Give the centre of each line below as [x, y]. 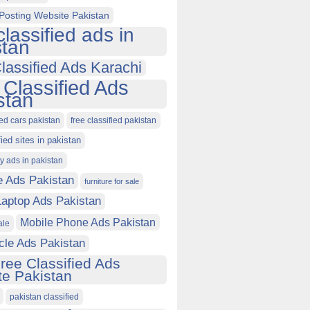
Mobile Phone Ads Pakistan [88, 222]
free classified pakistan [113, 120]
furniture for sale [112, 181]
